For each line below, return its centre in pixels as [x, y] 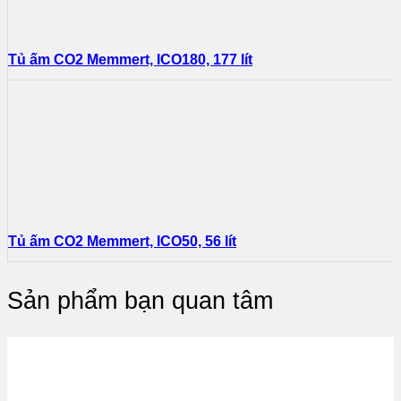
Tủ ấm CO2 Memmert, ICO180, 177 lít [130, 59]
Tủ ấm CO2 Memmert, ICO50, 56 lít [122, 242]
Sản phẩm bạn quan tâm [140, 301]
